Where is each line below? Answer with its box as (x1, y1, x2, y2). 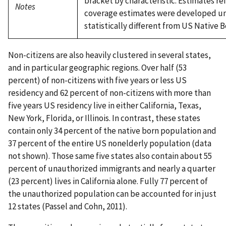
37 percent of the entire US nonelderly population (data (8, 138, 211, 149)
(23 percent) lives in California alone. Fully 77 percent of (8, 176, 208, 187)
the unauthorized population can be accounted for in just (8, 188, 216, 200)
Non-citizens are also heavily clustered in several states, (8, 49, 211, 61)
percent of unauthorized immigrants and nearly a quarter (8, 163, 215, 175)
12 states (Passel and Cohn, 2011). (8, 201, 127, 212)
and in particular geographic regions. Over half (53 (8, 62, 187, 74)
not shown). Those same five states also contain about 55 (8, 150, 212, 162)
